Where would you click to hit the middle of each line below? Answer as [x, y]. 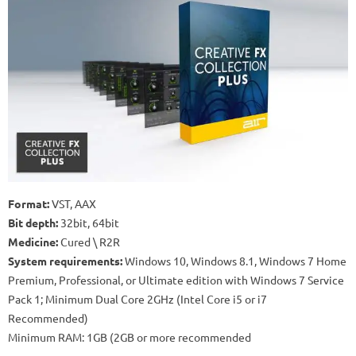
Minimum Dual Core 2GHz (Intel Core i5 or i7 [156, 298]
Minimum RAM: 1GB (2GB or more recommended [130, 337]
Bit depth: [33, 222]
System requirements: [65, 260]
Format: [29, 203]
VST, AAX [74, 203]
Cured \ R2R [89, 241]
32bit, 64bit [89, 222]
